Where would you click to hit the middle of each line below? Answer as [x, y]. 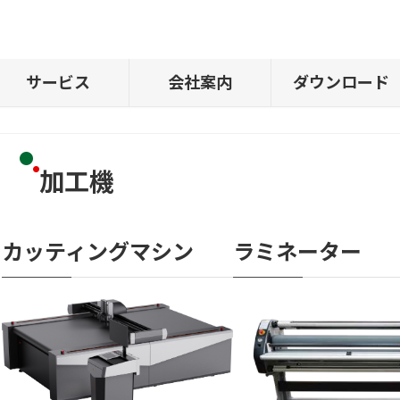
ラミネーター [297, 251]
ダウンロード [342, 82]
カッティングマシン [98, 251]
